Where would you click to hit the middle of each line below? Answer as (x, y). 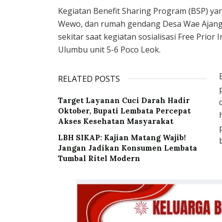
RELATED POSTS (89, 79)
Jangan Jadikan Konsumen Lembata (128, 148)
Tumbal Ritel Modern (99, 159)
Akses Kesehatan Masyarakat (116, 121)
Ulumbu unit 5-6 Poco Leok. (109, 50)
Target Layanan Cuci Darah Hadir (124, 101)
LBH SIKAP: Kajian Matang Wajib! (122, 138)
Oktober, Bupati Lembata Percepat (124, 111)
